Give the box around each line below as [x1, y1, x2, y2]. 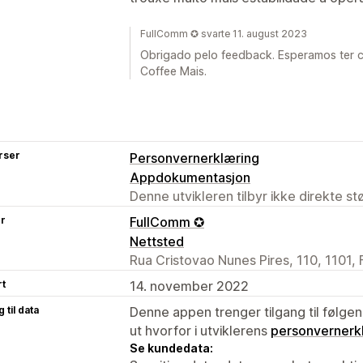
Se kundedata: [130, 340, 213, 355]
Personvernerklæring [130, 149, 259, 166]
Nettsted [130, 233, 184, 250]
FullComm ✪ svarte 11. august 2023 [140, 27, 307, 40]
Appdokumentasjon [130, 169, 250, 186]
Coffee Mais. [140, 63, 207, 78]
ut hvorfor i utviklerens [130, 322, 271, 339]
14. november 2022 [130, 277, 249, 294]
